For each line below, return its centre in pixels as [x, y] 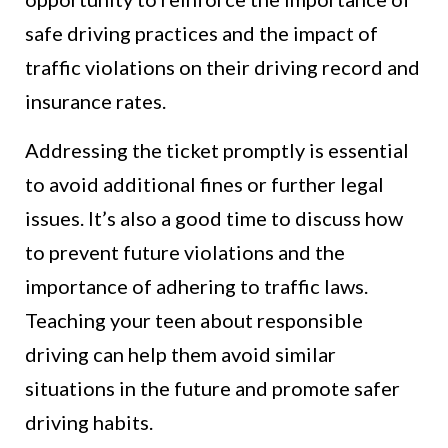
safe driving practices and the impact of [201, 33]
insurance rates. [95, 101]
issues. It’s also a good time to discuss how [214, 218]
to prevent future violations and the [185, 252]
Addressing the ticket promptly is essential [217, 150]
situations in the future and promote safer [212, 388]
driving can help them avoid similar [180, 354]
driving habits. [89, 422]
